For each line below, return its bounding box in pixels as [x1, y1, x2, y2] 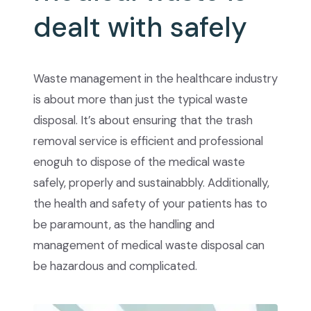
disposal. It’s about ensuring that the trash [33, 112, 253, 128]
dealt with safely [33, 8, 247, 45]
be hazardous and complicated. [33, 258, 197, 274]
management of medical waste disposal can [33, 237, 264, 253]
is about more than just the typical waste [33, 91, 248, 107]
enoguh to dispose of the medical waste [33, 153, 245, 169]
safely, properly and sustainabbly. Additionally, [33, 174, 269, 190]
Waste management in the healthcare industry [33, 70, 278, 86]
